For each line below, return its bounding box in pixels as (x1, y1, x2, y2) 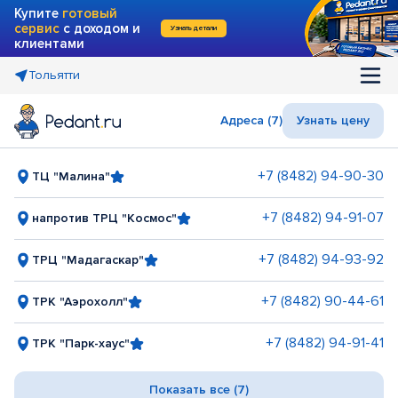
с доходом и (60, 20, 140, 36)
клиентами (14, 35, 84, 52)
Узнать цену (297, 113, 370, 128)
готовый (62, 4, 117, 21)
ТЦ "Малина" (32, 168, 110, 184)
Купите (14, 4, 62, 21)
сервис (14, 20, 60, 36)
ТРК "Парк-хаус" (32, 335, 130, 351)
